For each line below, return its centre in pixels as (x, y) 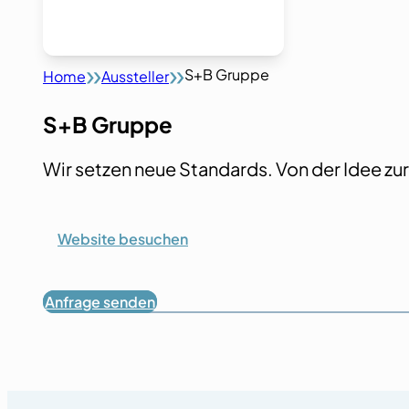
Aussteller (135, 76)
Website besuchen (123, 239)
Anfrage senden (100, 302)
